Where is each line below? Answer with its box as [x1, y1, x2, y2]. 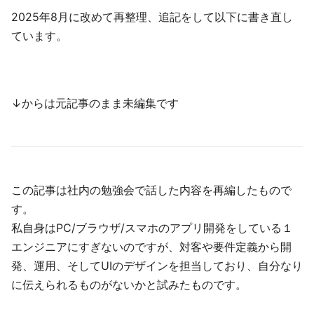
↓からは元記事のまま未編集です [11, 96, 179, 110]
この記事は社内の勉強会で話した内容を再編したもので [11, 183, 292, 197]
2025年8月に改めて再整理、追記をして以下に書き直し [11, 10, 293, 24]
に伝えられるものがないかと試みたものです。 [11, 278, 247, 292]
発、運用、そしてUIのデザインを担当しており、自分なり [11, 259, 303, 273]
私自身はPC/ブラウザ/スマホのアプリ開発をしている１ [11, 221, 293, 235]
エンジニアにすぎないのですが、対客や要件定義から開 [11, 240, 292, 254]
